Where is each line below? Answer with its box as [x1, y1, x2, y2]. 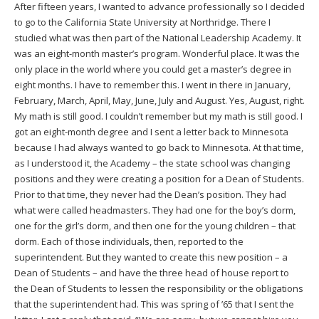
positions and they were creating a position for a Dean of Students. [14, 172, 304, 185]
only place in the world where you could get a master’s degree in [14, 62, 291, 75]
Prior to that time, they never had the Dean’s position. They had [14, 187, 286, 201]
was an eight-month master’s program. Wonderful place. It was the [14, 46, 300, 60]
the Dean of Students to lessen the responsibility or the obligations [14, 281, 303, 295]
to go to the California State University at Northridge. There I [14, 15, 271, 28]
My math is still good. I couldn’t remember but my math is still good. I [14, 109, 303, 122]
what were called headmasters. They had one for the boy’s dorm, [14, 203, 296, 216]
